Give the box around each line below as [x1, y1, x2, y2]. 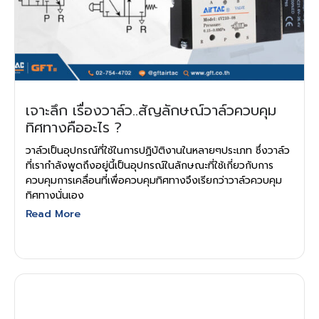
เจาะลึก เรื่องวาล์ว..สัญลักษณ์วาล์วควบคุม [26, 100, 276, 122]
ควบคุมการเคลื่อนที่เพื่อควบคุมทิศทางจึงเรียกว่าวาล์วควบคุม [26, 173, 282, 189]
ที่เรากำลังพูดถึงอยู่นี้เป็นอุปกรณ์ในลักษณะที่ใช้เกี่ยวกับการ [26, 158, 273, 174]
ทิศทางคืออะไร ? [26, 117, 122, 139]
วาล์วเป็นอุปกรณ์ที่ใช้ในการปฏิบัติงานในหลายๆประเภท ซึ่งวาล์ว [26, 143, 290, 159]
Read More [26, 206, 80, 222]
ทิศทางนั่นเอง [26, 188, 88, 204]
